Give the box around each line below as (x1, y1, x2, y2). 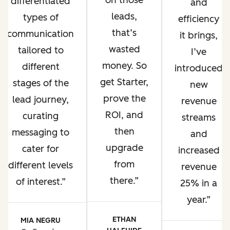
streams (182, 112, 216, 124)
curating (23, 110, 59, 122)
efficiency (178, 13, 219, 25)
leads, (111, 11, 137, 23)
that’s (112, 27, 137, 39)
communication (7, 28, 74, 40)
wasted (108, 44, 140, 55)
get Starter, (100, 76, 148, 88)
